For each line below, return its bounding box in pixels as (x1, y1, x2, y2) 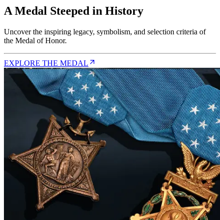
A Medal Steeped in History (4, 4, 143, 18)
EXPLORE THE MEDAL (4, 59, 88, 68)
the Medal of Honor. (4, 36, 67, 45)
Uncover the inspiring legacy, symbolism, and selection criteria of (4, 27, 206, 36)
